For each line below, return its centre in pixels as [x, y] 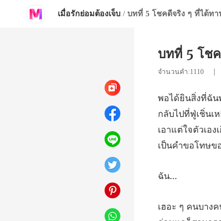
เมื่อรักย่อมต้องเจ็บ [89, 14]
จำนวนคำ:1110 [182, 72]
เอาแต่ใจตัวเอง [187, 129]
